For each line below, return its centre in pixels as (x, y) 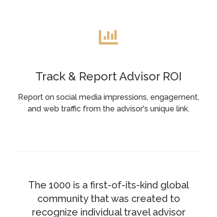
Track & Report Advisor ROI (108, 76)
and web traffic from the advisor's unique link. (108, 109)
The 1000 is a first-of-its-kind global (108, 185)
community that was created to (108, 199)
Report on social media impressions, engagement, (108, 97)
